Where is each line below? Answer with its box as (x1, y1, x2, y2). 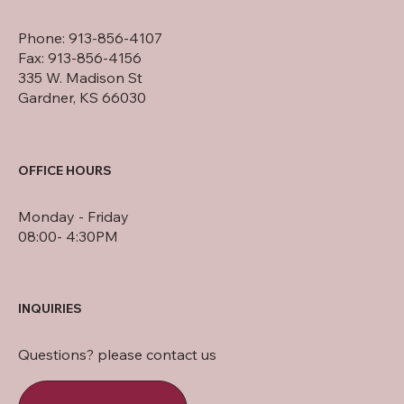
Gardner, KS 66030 (18, 88, 146, 107)
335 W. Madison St (18, 69, 142, 87)
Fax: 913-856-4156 (18, 49, 142, 68)
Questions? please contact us (18, 345, 216, 364)
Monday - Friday (18, 207, 129, 225)
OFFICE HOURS (18, 161, 112, 179)
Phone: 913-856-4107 (18, 29, 162, 48)
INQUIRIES (18, 300, 82, 317)
